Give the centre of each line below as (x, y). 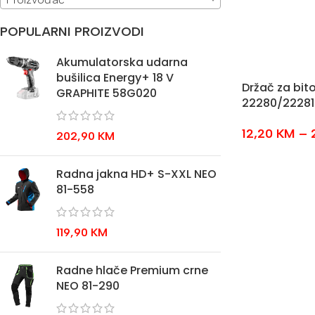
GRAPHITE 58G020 (107, 93)
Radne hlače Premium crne (132, 270)
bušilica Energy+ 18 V (115, 78)
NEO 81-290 (88, 286)
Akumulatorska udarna (122, 62)
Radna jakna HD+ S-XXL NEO (136, 174)
